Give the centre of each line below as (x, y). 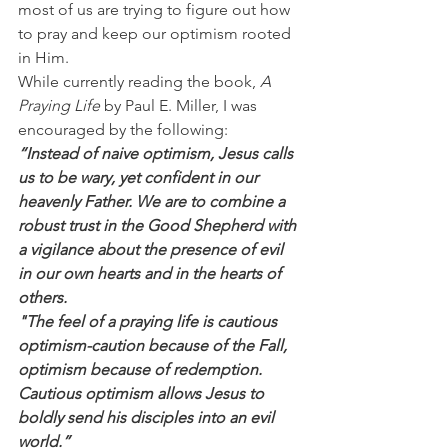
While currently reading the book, (139, 81)
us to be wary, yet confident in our (140, 177)
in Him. (43, 57)
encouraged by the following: (123, 129)
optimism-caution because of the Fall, (154, 345)
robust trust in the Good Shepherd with (159, 225)
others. (42, 297)
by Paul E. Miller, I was (182, 105)
